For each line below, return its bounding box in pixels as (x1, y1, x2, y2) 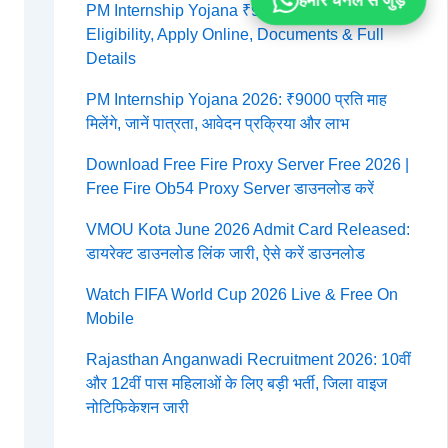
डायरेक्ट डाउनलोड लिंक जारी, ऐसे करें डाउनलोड (85, 245, 365, 263)
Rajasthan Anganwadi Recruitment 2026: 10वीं (85, 351, 411, 369)
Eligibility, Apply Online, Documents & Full (85, 26, 384, 44)
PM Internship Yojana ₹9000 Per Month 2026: (85, 2, 408, 20)
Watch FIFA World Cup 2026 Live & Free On (85, 286, 398, 304)
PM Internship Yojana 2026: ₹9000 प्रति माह (85, 91, 387, 109)
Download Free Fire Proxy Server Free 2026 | (85, 156, 409, 174)
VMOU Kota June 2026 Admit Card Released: (85, 221, 410, 239)
